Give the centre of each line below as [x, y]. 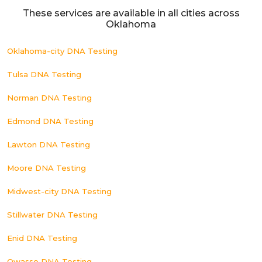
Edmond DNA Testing [50, 121]
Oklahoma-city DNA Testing [62, 51]
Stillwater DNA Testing [52, 215]
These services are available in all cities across [131, 13]
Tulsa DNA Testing [44, 74]
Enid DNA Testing [42, 238]
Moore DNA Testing [46, 168]
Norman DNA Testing [49, 98]
